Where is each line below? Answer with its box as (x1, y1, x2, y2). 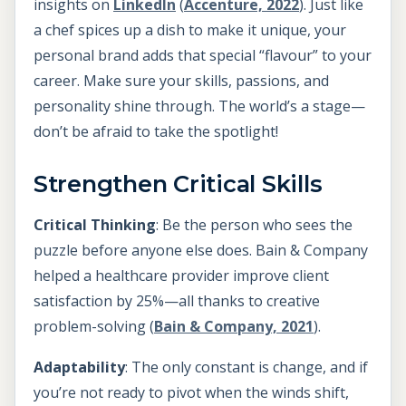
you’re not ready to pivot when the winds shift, (34, 382, 349, 403)
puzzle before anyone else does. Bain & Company (34, 239, 368, 260)
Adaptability (34, 357, 125, 378)
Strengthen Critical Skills (34, 169, 323, 198)
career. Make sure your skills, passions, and (34, 70, 329, 91)
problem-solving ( (34, 315, 154, 336)
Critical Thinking (34, 214, 156, 235)
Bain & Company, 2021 (154, 315, 314, 336)
